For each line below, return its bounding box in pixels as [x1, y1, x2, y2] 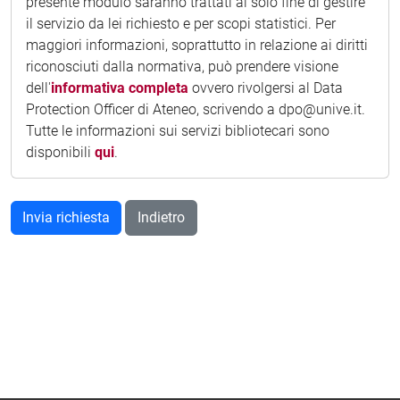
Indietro [137, 208, 185, 226]
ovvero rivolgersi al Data [188, 79, 343, 96]
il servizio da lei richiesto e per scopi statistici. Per [26, 14, 336, 32]
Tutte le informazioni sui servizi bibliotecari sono [26, 121, 329, 139]
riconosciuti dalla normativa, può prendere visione [26, 57, 338, 75]
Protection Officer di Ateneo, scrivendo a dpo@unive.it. [26, 100, 365, 118]
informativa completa [51, 79, 188, 96]
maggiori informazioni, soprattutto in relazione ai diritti [26, 36, 368, 54]
